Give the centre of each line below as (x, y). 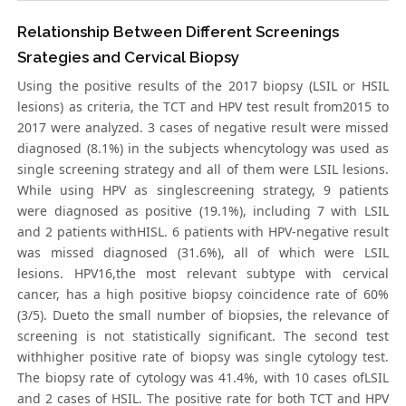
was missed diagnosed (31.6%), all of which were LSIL (203, 253)
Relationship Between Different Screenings (179, 32)
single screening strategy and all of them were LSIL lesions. (203, 169)
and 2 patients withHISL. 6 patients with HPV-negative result (203, 232)
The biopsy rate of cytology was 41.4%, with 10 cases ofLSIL (203, 378)
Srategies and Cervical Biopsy (129, 58)
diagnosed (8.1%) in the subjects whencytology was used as (203, 149)
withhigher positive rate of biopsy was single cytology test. (203, 357)
